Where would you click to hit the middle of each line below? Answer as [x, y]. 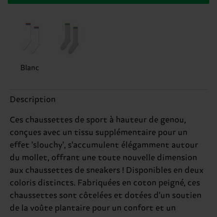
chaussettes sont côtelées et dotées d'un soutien [106, 195]
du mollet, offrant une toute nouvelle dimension [103, 158]
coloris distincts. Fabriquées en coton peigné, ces [105, 183]
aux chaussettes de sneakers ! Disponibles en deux [107, 170]
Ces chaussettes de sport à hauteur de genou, [98, 120]
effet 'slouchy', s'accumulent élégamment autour [104, 145]
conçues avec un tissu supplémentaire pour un [99, 132]
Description [33, 100]
